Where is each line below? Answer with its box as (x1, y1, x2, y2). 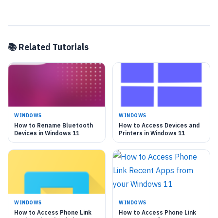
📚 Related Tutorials (8, 41, 89, 53)
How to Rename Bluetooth (14, 121, 93, 129)
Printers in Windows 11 (119, 129, 185, 137)
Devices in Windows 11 (14, 129, 79, 137)
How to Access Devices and (119, 121, 200, 129)
